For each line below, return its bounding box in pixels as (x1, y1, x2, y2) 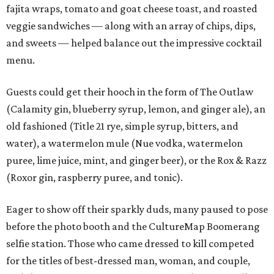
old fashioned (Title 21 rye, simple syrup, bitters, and (6, 120, 239, 133)
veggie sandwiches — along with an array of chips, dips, (6, 20, 256, 32)
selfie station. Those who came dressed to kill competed (6, 237, 254, 250)
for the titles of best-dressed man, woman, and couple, (6, 254, 250, 267)
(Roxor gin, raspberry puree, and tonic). (6, 171, 183, 184)
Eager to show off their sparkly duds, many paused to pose (6, 203, 268, 216)
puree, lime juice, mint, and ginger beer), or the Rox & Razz (6, 154, 267, 167)
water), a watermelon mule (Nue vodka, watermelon (6, 137, 243, 150)
